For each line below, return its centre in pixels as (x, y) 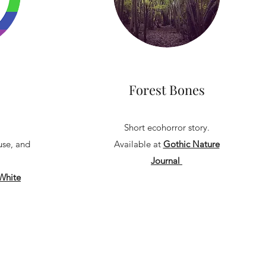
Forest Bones (167, 90)
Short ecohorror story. (167, 127)
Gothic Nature (191, 144)
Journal (165, 161)
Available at (138, 144)
